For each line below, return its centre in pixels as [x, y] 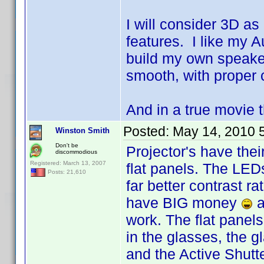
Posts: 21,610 [66, 172]
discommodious [76, 152]
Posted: [148, 131]
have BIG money [184, 203]
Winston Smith [82, 131]
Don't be [67, 145]
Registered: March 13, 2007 [68, 163]
